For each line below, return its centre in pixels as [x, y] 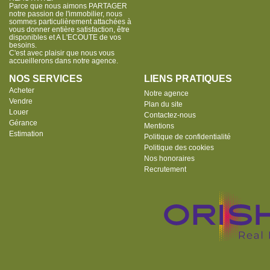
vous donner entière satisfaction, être [69, 30]
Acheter [22, 90]
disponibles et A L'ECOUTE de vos [65, 37]
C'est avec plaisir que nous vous [62, 53]
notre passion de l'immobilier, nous [66, 14]
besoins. [23, 45]
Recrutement [165, 169]
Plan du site [163, 104]
